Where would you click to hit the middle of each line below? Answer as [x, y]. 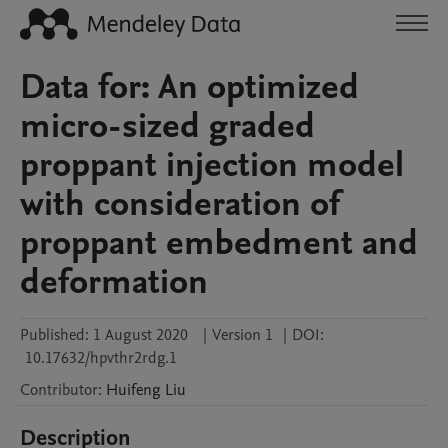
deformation [114, 282]
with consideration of [180, 204]
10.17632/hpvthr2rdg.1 [101, 358]
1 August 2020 [140, 335]
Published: [54, 335]
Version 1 [242, 335]
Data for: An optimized [189, 87]
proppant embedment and [219, 243]
